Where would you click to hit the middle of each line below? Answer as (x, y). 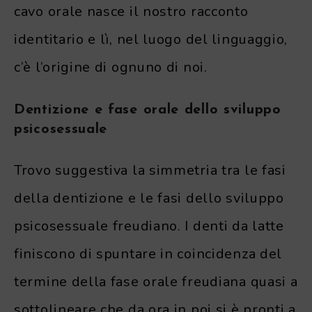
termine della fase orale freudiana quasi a (156, 282)
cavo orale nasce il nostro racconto (131, 11)
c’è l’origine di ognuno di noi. (111, 67)
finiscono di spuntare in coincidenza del (148, 254)
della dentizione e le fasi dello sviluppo (149, 198)
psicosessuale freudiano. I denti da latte (149, 226)
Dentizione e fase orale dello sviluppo (148, 110)
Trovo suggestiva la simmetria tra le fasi (150, 171)
